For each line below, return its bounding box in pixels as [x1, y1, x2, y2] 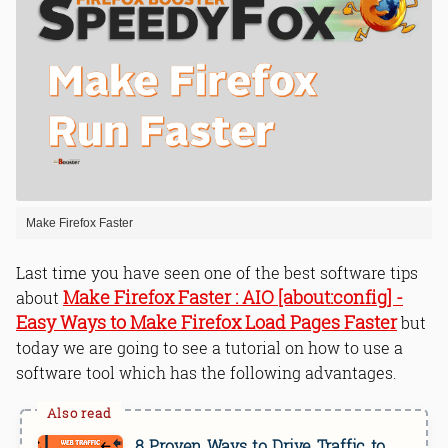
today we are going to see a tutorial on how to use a [16, 337, 403, 359]
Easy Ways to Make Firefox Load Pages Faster [16, 311, 397, 335]
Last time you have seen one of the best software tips [16, 262, 418, 284]
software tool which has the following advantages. [16, 362, 397, 384]
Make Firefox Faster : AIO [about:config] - [63, 286, 403, 310]
